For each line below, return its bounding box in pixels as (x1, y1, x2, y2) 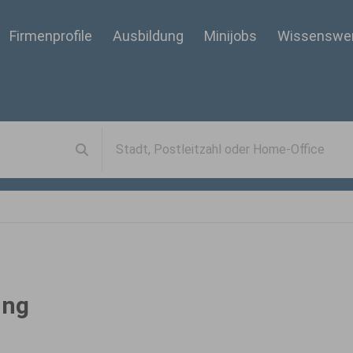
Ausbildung (113, 27, 184, 44)
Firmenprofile (9, 27, 92, 44)
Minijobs (204, 27, 257, 44)
